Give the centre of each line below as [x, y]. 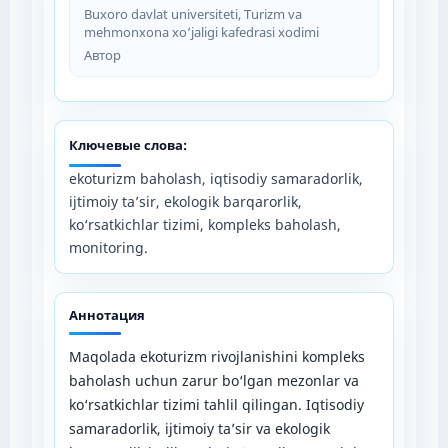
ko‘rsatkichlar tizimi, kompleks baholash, [204, 224]
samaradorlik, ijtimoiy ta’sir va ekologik [199, 428]
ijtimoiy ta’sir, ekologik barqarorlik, [185, 201]
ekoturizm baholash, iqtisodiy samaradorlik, [215, 178]
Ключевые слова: [127, 144]
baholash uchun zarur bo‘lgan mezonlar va [213, 380]
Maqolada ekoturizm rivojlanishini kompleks [216, 356]
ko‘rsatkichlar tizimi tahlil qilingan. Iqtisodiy [216, 404]
